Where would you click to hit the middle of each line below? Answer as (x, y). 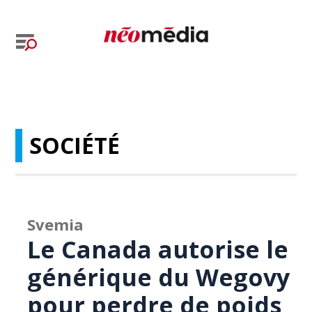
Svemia (56, 224)
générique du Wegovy (159, 277)
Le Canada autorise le (158, 249)
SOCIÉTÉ (75, 145)
